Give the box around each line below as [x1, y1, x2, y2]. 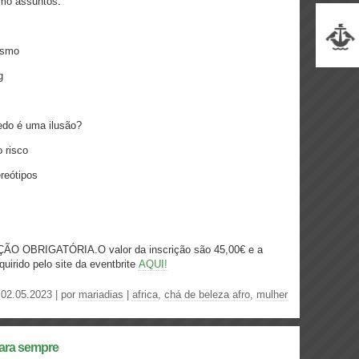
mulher [256, 288, 288, 301]
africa [132, 288, 158, 301]
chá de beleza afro [164, 288, 250, 301]
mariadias [79, 288, 123, 301]
